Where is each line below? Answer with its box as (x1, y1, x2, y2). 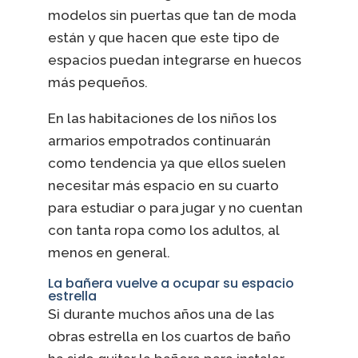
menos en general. (47, 244, 170, 261)
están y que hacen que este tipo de (47, 29, 280, 46)
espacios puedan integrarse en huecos (47, 51, 301, 68)
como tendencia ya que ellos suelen (47, 154, 286, 171)
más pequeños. (47, 74, 148, 90)
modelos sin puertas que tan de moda (47, 6, 296, 23)
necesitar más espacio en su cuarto (47, 177, 279, 193)
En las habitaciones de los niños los (47, 109, 276, 126)
